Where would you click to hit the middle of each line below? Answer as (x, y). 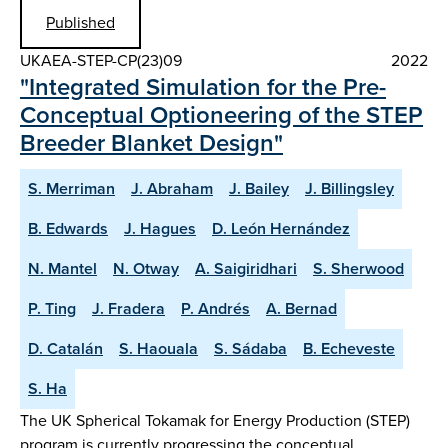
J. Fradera (128, 308)
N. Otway (146, 268)
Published (80, 22)
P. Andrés (215, 308)
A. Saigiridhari (246, 268)
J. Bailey (259, 188)
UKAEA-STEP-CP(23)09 (101, 60)
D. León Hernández (281, 228)
